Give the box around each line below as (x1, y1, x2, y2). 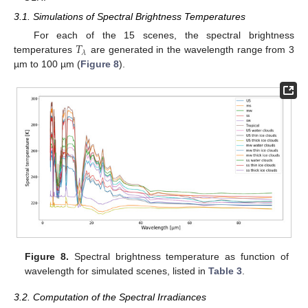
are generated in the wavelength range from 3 (87, 44, 295, 56)
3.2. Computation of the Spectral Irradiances (14, 291, 206, 303)
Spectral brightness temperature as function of (69, 251, 289, 263)
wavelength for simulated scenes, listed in (25, 265, 209, 277)
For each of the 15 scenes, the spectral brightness (33, 30, 294, 41)
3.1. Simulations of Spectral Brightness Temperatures (14, 11, 245, 23)
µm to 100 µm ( (14, 58, 80, 70)
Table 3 (208, 265, 243, 277)
